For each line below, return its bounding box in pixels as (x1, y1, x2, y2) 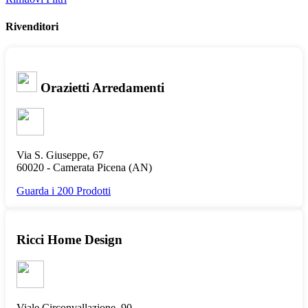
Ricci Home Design (16, 232, 122, 247)
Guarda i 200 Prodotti (16, 185, 111, 197)
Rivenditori (5, 20, 58, 32)
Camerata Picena (53, 162, 126, 174)
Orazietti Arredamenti (37, 80, 164, 95)
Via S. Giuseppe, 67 (16, 149, 104, 162)
